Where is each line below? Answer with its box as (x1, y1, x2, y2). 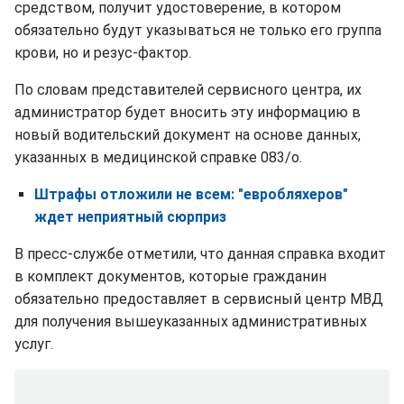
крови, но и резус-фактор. (14, 43, 191, 61)
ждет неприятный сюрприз (34, 207, 226, 225)
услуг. (14, 335, 53, 353)
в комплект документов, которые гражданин (14, 267, 326, 285)
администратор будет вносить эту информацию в (14, 103, 361, 121)
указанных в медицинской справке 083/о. (14, 148, 302, 166)
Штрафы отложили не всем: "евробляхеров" (34, 185, 348, 203)
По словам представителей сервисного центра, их (14, 80, 362, 98)
